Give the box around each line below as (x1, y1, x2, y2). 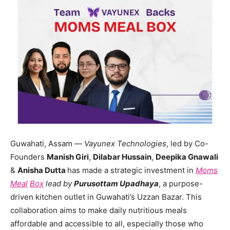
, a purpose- (159, 179, 203, 189)
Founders (10, 152, 47, 162)
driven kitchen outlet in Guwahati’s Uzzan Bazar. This (10, 192, 202, 202)
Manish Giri (47, 152, 89, 162)
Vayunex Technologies (84, 139, 166, 149)
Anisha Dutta (17, 165, 67, 176)
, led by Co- (166, 139, 208, 149)
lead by (46, 179, 74, 189)
